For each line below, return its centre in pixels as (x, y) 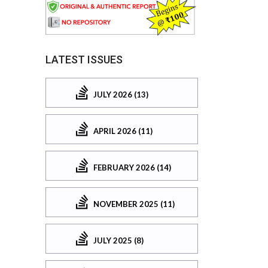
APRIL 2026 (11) (123, 131)
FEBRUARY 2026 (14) (132, 167)
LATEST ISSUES (84, 60)
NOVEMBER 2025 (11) (134, 204)
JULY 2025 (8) (118, 240)
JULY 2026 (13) (121, 94)
